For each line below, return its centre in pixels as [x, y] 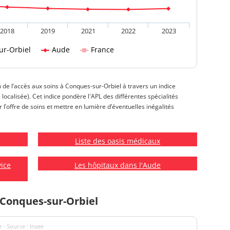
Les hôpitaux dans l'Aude [118, 165]
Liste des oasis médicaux [118, 141]
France [102, 50]
